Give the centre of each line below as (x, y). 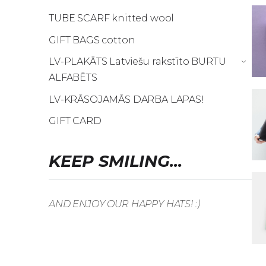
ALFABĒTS (73, 78)
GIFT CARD (75, 121)
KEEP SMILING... (115, 161)
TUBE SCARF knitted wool (112, 18)
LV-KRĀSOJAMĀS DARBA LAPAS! (126, 99)
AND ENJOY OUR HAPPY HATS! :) (124, 204)
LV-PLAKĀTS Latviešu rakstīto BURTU (137, 62)
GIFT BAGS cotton (92, 40)
